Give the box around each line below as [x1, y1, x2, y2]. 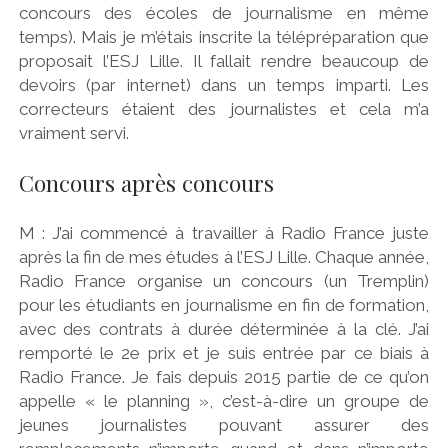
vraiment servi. [18, 123, 129, 144]
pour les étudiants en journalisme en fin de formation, [18, 295, 430, 316]
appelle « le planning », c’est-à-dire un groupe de [18, 391, 430, 412]
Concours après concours [18, 167, 274, 198]
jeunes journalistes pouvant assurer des [18, 415, 430, 436]
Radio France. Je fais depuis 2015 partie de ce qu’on [18, 367, 430, 388]
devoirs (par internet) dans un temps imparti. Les [18, 75, 430, 96]
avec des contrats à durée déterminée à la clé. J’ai [18, 319, 430, 340]
